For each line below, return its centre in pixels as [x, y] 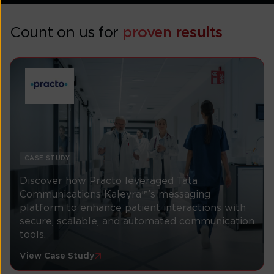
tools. [33, 235]
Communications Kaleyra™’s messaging [115, 194]
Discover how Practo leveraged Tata [109, 181]
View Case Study [57, 256]
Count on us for [66, 33]
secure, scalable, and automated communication [137, 221]
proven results [172, 33]
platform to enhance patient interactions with [133, 208]
